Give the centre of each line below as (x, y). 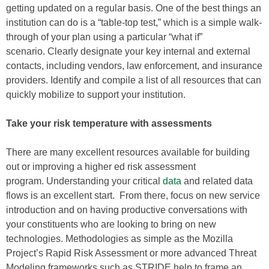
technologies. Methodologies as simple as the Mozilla (119, 239)
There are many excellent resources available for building (128, 152)
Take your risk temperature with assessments (109, 123)
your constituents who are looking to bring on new (111, 224)
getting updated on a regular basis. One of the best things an (134, 8)
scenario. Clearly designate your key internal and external (128, 51)
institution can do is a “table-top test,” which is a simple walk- (134, 23)
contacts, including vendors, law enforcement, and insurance (134, 66)
